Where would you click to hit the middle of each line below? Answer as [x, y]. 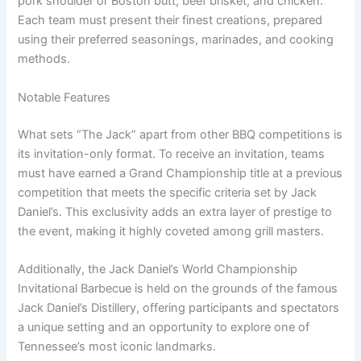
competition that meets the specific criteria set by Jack [168, 192]
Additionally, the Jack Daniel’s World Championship [158, 269]
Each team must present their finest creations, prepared [170, 21]
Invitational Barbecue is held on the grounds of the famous [178, 288]
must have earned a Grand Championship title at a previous [180, 173]
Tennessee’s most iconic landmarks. [117, 346]
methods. [44, 59]
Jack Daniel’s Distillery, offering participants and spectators [179, 307]
